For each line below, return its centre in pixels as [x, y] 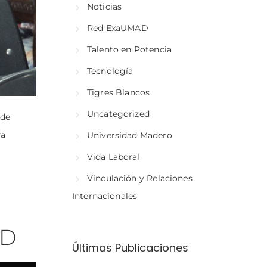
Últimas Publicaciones [131, 247]
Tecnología [110, 71]
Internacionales [105, 196]
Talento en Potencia [129, 49]
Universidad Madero [130, 135]
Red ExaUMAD [118, 28]
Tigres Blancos [119, 92]
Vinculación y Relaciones [140, 178]
